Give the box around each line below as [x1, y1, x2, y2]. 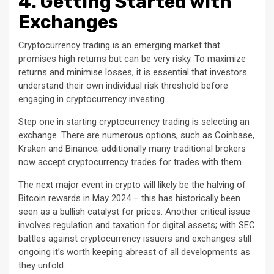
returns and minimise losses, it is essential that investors [18, 67, 247, 78]
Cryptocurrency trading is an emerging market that [18, 40, 220, 51]
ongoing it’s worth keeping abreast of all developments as [18, 246, 250, 258]
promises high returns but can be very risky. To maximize [18, 53, 246, 65]
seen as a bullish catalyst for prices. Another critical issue [18, 206, 250, 218]
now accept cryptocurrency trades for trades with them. [18, 157, 243, 168]
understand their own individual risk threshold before [18, 80, 228, 92]
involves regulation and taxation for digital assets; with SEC [18, 220, 255, 231]
